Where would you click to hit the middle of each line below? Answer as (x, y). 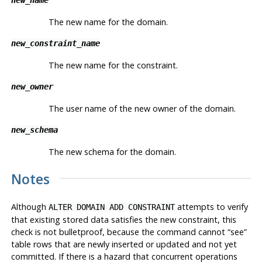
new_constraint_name (55, 43)
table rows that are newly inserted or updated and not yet (124, 244)
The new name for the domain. (108, 22)
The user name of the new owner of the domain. (142, 108)
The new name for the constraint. (113, 65)
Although (30, 206)
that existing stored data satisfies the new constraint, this (123, 219)
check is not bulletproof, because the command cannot (119, 232)
